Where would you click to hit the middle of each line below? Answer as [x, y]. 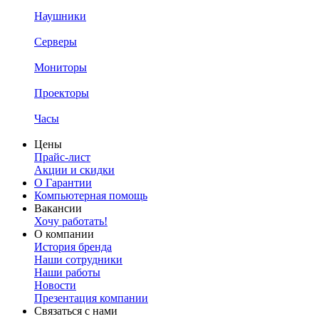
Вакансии [58, 208]
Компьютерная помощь [91, 195]
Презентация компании [91, 298]
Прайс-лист [62, 157]
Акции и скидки [74, 170]
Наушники [60, 16]
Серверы [56, 42]
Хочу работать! [71, 221]
